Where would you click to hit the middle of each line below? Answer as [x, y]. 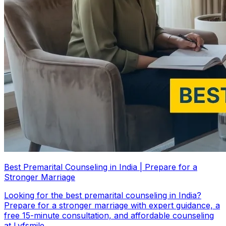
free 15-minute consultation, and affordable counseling [109, 216]
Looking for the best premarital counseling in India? [103, 195]
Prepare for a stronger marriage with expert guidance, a [112, 206]
